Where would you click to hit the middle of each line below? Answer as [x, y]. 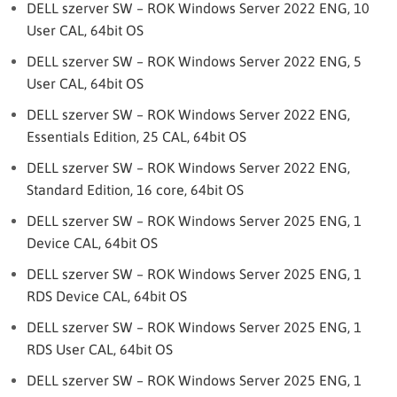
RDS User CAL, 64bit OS [100, 349]
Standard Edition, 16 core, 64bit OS [135, 190]
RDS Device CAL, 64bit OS [107, 296]
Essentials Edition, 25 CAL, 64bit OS [136, 136]
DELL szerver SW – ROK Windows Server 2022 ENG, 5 [194, 61]
